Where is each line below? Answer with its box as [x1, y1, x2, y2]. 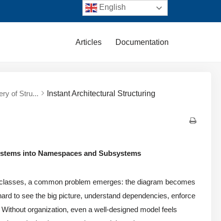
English [97, 3, 126, 12]
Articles [75, 37, 102, 46]
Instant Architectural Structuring [47, 89, 156, 98]
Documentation [115, 37, 169, 46]
